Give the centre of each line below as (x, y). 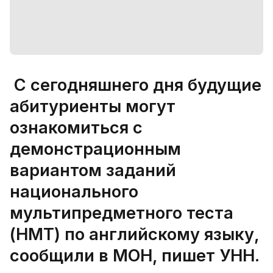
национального (74, 192)
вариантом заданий (93, 170)
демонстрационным (95, 149)
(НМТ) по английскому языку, (134, 234)
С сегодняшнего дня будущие (136, 85)
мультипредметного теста (122, 213)
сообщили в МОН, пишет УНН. (135, 256)
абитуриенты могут (93, 106)
